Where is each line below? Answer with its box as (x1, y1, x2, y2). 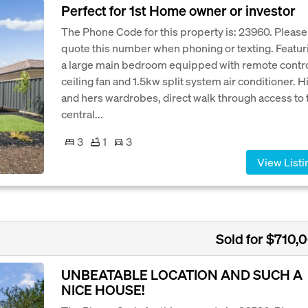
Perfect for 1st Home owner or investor (61, 1, 296, 19)
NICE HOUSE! (61, 280, 144, 299)
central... (61, 107, 103, 121)
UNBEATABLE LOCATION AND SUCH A (61, 265, 302, 284)
